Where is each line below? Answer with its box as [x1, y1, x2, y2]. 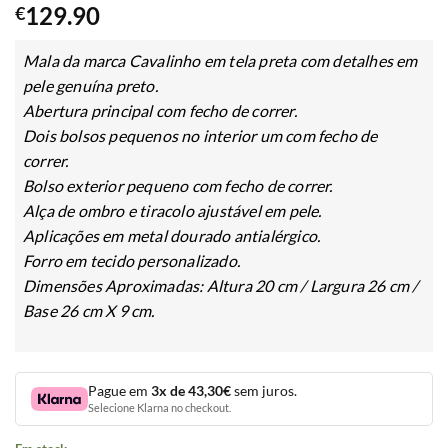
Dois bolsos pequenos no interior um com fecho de [23, 125, 378, 145]
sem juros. [231, 381, 298, 399]
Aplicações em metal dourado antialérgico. [23, 225, 321, 245]
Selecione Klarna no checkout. [88, 400, 232, 414]
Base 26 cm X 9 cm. [23, 300, 155, 320]
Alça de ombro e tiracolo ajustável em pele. [23, 200, 322, 220]
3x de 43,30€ [151, 381, 232, 399]
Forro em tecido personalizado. [23, 250, 240, 270]
